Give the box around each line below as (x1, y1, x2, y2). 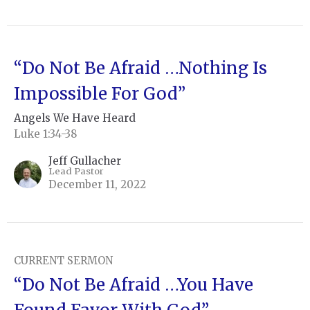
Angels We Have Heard (14, 111, 136, 125)
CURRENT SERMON (14, 254, 113, 268)
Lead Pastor (48, 165, 104, 178)
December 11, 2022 (48, 178, 146, 192)
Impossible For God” (14, 83, 185, 105)
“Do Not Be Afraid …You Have (14, 274, 253, 296)
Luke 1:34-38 (14, 127, 77, 141)
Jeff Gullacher (48, 154, 121, 168)
